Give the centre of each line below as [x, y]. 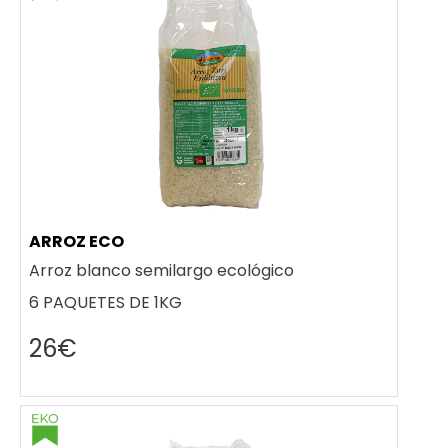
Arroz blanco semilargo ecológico [161, 271]
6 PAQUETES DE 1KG [105, 303]
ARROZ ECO [76, 242]
